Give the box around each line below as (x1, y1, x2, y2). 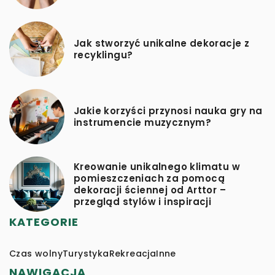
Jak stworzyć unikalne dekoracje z (74, 36, 250, 50)
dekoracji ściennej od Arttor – (74, 183, 226, 196)
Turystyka (63, 247, 109, 260)
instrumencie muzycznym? (74, 115, 212, 129)
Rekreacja (109, 247, 157, 260)
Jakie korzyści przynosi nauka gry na (74, 104, 263, 117)
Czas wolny (9, 247, 63, 260)
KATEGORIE (9, 214, 79, 230)
